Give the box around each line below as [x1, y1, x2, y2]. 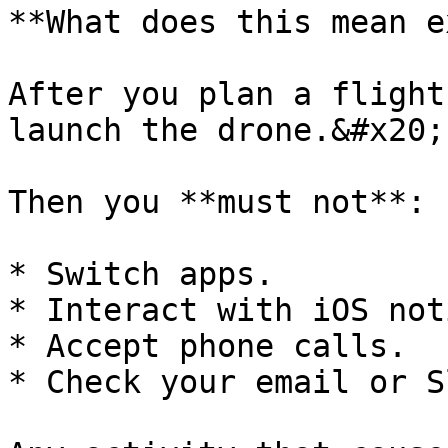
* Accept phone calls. [8, 328, 407, 364]
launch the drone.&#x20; [8, 112, 445, 148]
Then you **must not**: [8, 184, 426, 220]
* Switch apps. [8, 256, 274, 292]
